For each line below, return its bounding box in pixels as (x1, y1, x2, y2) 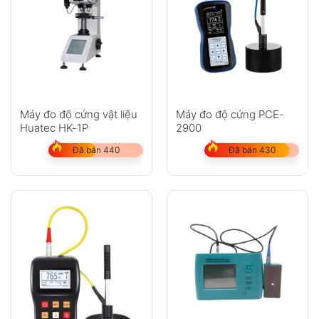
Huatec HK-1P (19, 120, 88, 135)
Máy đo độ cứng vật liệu (19, 107, 137, 121)
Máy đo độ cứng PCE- (175, 107, 284, 121)
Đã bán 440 (72, 144, 120, 155)
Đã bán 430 (228, 144, 276, 155)
